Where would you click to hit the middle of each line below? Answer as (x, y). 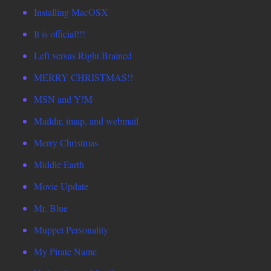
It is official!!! (60, 34)
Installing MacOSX (71, 12)
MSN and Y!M (63, 99)
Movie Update (61, 186)
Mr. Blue (51, 208)
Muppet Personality (71, 230)
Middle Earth (59, 165)
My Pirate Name (65, 252)
